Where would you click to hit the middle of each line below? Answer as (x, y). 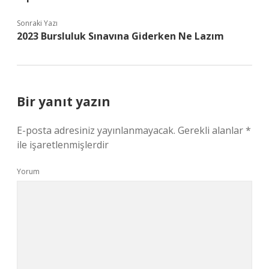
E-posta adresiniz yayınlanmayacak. (96, 130)
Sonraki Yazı (37, 23)
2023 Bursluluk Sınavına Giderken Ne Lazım (120, 36)
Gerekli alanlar (212, 130)
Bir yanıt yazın (64, 101)
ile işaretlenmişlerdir (63, 145)
